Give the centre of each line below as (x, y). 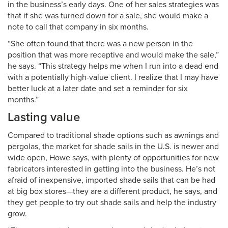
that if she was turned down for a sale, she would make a (108, 16)
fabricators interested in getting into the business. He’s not (111, 169)
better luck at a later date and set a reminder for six (98, 89)
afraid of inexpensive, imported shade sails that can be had (111, 180)
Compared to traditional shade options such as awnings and (113, 135)
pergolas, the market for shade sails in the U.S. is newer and (113, 147)
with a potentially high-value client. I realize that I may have (113, 77)
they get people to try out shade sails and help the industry (112, 203)
